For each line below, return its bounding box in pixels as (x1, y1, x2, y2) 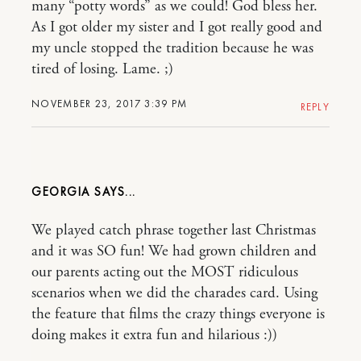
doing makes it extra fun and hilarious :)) (31, 326, 277, 346)
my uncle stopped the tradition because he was (31, 39, 313, 59)
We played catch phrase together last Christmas (31, 221, 316, 241)
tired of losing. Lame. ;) (31, 60, 173, 80)
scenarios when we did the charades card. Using (31, 284, 317, 304)
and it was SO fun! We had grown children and (31, 242, 317, 262)
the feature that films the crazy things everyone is (31, 305, 325, 325)
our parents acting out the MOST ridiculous (31, 263, 298, 283)
